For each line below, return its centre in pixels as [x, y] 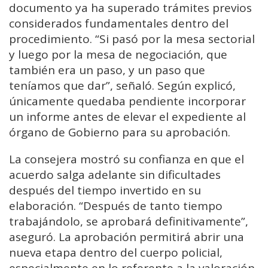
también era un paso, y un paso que [107, 70]
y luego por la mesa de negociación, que [118, 55]
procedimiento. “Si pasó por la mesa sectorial [132, 39]
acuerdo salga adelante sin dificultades [115, 175]
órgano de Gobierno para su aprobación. [120, 133]
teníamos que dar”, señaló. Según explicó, [122, 86]
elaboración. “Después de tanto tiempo [116, 206]
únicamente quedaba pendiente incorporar [127, 101]
